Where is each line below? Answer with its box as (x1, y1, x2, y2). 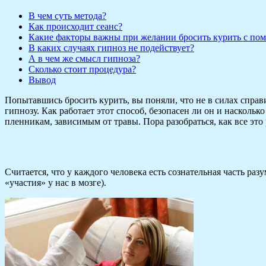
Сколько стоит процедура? (28, 64, 136, 74)
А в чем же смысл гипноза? (28, 53, 140, 64)
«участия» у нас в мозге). (5, 177, 106, 188)
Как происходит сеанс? (28, 21, 122, 31)
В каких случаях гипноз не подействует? (28, 42, 194, 53)
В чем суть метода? (28, 10, 106, 21)
